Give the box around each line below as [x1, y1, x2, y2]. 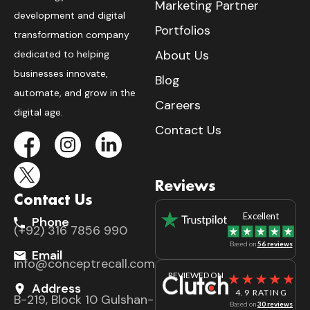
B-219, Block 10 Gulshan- [14, 291, 154, 309]
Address [32, 280, 82, 298]
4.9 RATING [235, 287, 287, 298]
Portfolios [155, 21, 210, 39]
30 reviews [257, 300, 293, 309]
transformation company [14, 28, 129, 41]
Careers [155, 96, 201, 113]
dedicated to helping [14, 47, 109, 60]
